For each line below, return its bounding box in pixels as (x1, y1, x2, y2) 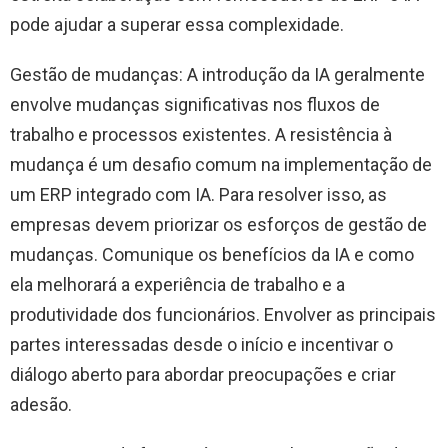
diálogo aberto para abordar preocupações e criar (10, 363, 396, 385)
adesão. (10, 393, 72, 415)
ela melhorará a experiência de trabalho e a (10, 273, 345, 295)
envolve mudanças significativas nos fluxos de (10, 93, 380, 115)
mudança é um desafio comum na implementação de (10, 153, 432, 175)
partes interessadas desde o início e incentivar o (10, 333, 393, 355)
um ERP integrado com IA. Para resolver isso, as (10, 183, 387, 205)
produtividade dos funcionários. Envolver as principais (10, 303, 436, 325)
